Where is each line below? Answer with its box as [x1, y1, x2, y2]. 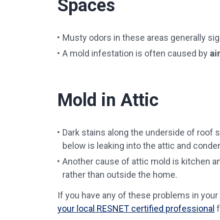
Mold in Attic [57, 90, 159, 110]
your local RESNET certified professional [57, 203, 215, 214]
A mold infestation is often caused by [62, 48, 210, 58]
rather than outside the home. [62, 169, 177, 180]
